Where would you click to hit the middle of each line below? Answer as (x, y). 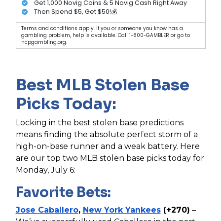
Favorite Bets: (65, 192)
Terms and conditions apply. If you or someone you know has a (102, 29)
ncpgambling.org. (44, 42)
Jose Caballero (47, 210)
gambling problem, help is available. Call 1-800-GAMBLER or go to (105, 36)
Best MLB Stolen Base (102, 85)
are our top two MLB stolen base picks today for (110, 158)
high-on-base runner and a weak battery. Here (108, 147)
